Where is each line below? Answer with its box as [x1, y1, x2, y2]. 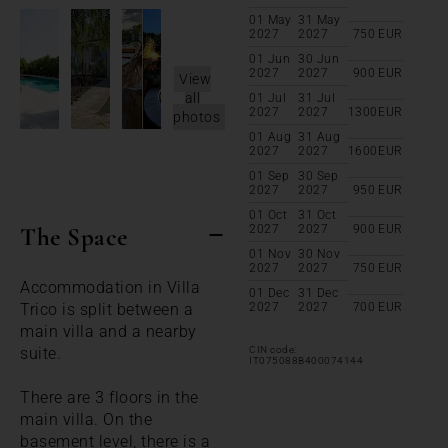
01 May [249, 12, 291, 27]
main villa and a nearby [20, 321, 197, 341]
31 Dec [298, 285, 339, 300]
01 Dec [249, 285, 289, 300]
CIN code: [249, 343, 297, 355]
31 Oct [298, 207, 337, 222]
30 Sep [298, 168, 339, 183]
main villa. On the [20, 409, 152, 429]
